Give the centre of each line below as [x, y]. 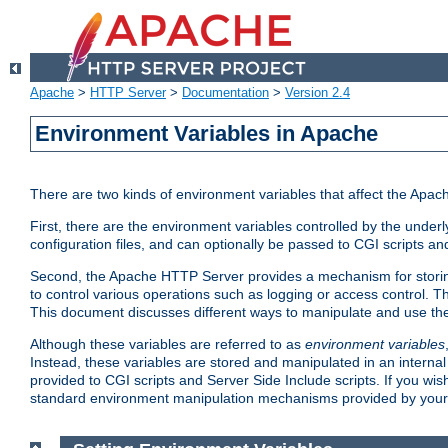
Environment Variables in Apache [207, 134]
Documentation [225, 93]
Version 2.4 [317, 93]
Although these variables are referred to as [167, 344]
